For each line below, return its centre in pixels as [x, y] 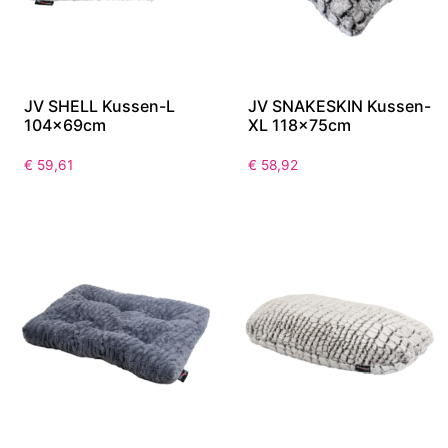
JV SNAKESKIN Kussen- [339, 106]
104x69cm [65, 125]
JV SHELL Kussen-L [99, 106]
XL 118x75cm [299, 125]
